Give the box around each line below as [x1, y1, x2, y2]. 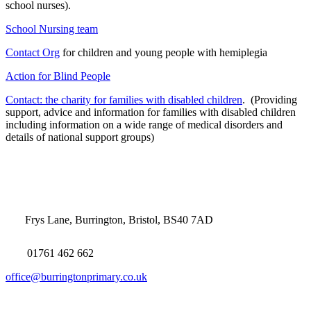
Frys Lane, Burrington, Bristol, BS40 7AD [22, 214, 213, 226]
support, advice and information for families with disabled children [6, 106, 296, 119]
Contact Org [6, 47, 60, 59]
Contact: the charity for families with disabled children [6, 94, 242, 106]
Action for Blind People [6, 70, 110, 83]
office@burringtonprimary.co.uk [6, 271, 147, 283]
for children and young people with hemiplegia [60, 47, 267, 59]
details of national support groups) [6, 131, 154, 144]
